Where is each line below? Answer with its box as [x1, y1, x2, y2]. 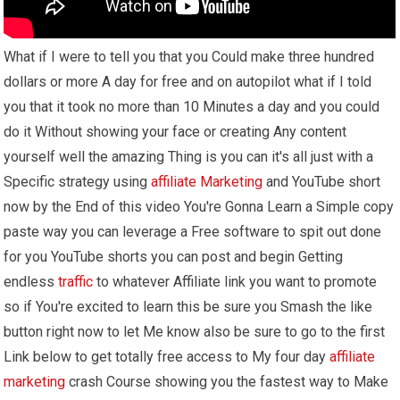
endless [4, 273, 59, 291]
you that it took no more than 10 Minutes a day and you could [4, 98, 380, 116]
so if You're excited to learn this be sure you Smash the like [4, 298, 373, 316]
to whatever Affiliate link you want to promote [93, 273, 378, 291]
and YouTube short [262, 173, 381, 191]
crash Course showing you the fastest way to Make [65, 373, 389, 391]
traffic [58, 273, 94, 291]
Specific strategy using [4, 173, 152, 191]
